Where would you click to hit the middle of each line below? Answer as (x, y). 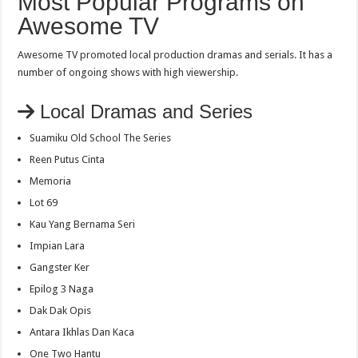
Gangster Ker (60, 267)
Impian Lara (58, 245)
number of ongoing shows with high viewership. (129, 72)
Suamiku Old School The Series (101, 137)
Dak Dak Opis (61, 310)
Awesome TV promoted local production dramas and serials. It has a (175, 54)
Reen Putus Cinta (68, 159)
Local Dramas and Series (144, 111)
